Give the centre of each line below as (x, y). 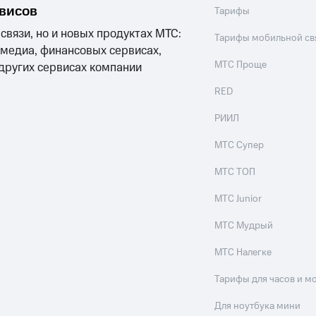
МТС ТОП (235, 172)
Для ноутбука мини (258, 306)
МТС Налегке (243, 253)
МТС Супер (239, 145)
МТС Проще (241, 65)
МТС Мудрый (244, 226)
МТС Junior (238, 199)
